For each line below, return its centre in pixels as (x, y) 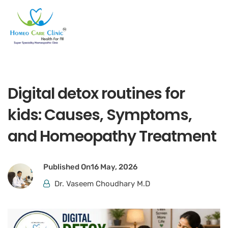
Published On (67, 167)
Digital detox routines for (96, 93)
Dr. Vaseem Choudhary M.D (102, 183)
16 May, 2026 (114, 167)
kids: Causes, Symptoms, (100, 115)
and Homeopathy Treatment (112, 136)
